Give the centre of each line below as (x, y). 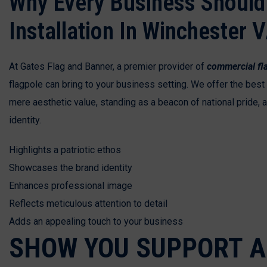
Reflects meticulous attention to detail (88, 203)
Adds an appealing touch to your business (96, 221)
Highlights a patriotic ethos (65, 150)
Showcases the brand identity (71, 167)
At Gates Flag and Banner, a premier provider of (108, 66)
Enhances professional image (71, 185)
